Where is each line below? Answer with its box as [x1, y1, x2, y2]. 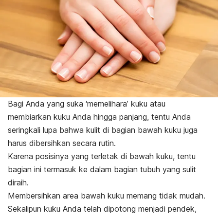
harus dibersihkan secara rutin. [8, 138, 116, 148]
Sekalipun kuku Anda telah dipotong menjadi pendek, [8, 204, 197, 214]
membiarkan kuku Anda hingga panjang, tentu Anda [8, 112, 191, 122]
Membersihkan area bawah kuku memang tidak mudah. [8, 191, 205, 201]
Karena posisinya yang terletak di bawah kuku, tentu [8, 151, 196, 162]
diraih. [8, 178, 29, 188]
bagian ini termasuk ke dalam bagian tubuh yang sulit [8, 164, 196, 175]
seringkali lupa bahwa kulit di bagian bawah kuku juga [8, 125, 198, 135]
